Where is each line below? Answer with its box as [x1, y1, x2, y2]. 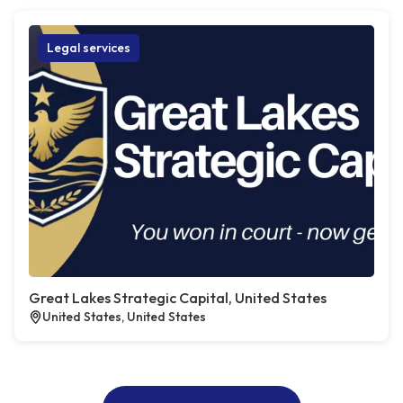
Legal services [47, 40, 130, 57]
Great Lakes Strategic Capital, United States [29, 289, 327, 308]
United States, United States [42, 309, 206, 326]
